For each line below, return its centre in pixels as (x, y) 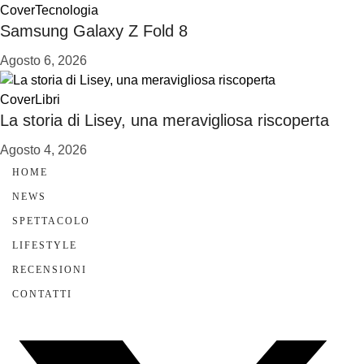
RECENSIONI (50, 270)
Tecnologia (67, 10)
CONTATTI (42, 294)
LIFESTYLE (45, 245)
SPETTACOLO (51, 221)
